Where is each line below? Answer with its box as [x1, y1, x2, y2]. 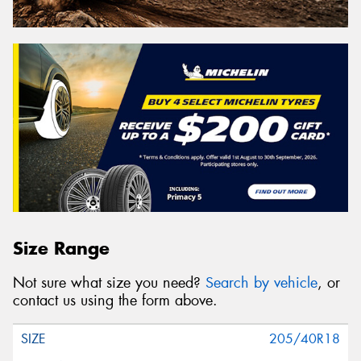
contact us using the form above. [13, 290, 218, 310]
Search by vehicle [205, 272, 317, 293]
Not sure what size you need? [13, 272, 205, 293]
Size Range [13, 236, 110, 259]
